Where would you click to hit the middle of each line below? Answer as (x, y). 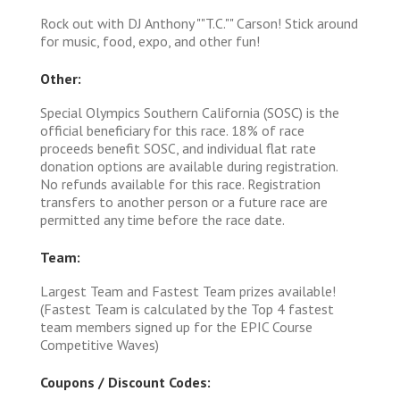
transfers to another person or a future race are (184, 201)
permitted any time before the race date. (162, 219)
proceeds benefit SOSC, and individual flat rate (178, 148)
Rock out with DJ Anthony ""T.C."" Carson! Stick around (199, 23)
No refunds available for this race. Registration (180, 183)
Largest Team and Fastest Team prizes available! (188, 291)
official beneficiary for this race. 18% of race (172, 130)
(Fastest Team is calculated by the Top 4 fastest (187, 308)
